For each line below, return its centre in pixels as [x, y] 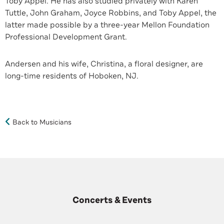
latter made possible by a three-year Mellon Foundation [107, 25]
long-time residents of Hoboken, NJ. [72, 76]
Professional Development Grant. [70, 37]
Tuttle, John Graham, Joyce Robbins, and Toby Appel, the [111, 13]
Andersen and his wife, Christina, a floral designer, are [104, 64]
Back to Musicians [42, 122]
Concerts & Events [112, 200]
